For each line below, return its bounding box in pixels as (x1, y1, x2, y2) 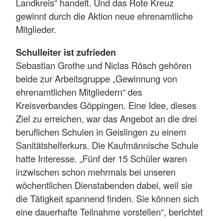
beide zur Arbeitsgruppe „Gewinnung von (16, 72, 177, 85)
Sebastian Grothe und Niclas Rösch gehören (16, 58, 191, 72)
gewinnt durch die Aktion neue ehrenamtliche (16, 9, 193, 23)
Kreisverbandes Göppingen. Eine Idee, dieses (16, 98, 196, 111)
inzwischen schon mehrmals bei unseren (16, 165, 176, 178)
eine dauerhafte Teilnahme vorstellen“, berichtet (16, 205, 203, 218)
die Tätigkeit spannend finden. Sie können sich (16, 191, 199, 205)
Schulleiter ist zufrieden (16, 45, 116, 59)
